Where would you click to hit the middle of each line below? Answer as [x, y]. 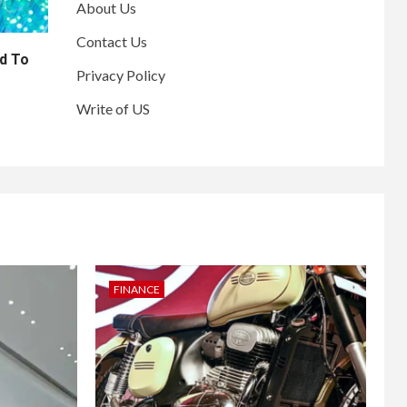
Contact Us [111, 41]
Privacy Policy [120, 74]
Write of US [113, 108]
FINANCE [136, 289]
